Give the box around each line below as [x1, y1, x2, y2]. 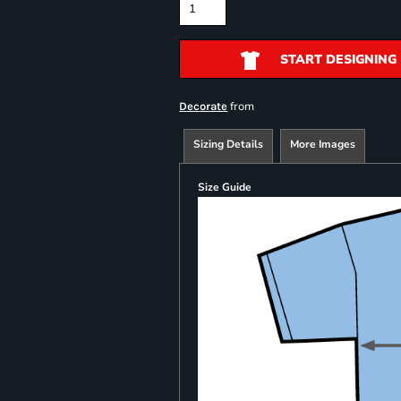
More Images [290, 137, 356, 151]
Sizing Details [193, 137, 264, 151]
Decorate [179, 99, 228, 113]
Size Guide [198, 180, 252, 194]
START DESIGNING [279, 51, 397, 69]
